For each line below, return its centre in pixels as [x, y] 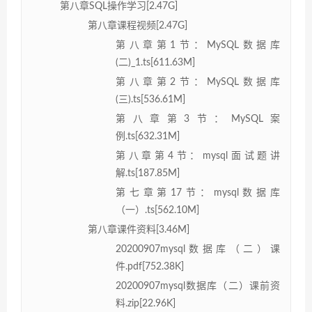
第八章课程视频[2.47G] [138, 25]
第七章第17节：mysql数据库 [198, 193]
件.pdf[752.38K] [150, 266]
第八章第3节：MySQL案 [198, 119]
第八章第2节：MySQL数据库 [198, 82]
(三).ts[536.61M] [150, 99]
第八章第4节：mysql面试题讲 [198, 156]
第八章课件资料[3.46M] [139, 229]
